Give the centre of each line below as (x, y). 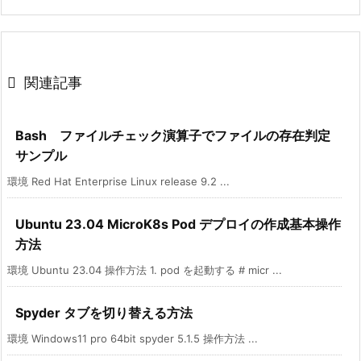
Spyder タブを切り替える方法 (104, 312)
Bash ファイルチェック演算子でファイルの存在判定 (173, 135)
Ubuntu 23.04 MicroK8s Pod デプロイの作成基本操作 (178, 224)
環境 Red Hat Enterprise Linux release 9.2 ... (118, 181)
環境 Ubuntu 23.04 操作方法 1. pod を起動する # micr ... (145, 270)
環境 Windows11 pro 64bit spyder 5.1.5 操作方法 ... (133, 338)
